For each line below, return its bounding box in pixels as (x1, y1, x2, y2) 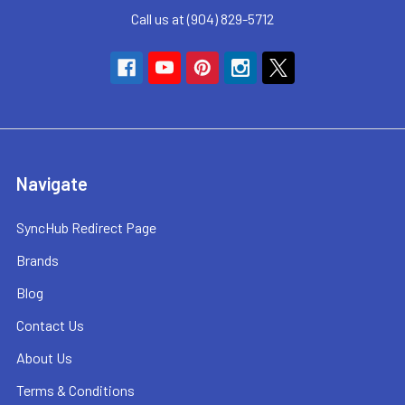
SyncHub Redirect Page (16, 219, 156, 236)
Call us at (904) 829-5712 (131, 10, 274, 27)
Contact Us (16, 316, 84, 334)
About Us (16, 349, 72, 366)
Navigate (16, 173, 88, 194)
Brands (16, 251, 59, 268)
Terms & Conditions (16, 381, 135, 399)
